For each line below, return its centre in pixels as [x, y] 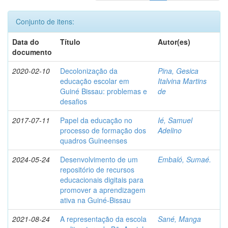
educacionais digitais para [102, 180]
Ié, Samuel [175, 120]
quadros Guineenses [94, 141]
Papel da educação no [96, 120]
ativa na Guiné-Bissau [95, 200]
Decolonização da [89, 71]
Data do [26, 42]
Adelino [170, 131]
